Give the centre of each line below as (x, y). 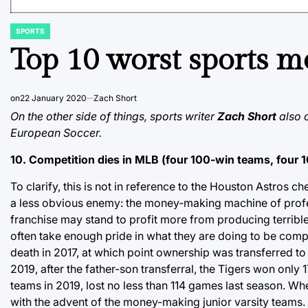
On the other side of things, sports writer (114, 116)
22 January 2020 (53, 98)
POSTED (24, 35)
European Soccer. (56, 132)
